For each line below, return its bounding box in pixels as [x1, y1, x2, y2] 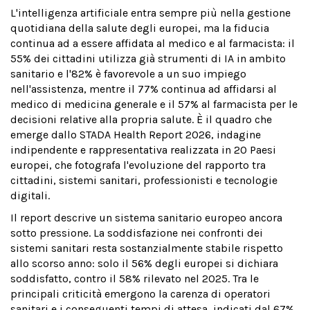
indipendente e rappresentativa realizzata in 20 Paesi [10, 143, 276, 157]
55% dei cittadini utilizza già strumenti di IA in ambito [10, 52, 286, 66]
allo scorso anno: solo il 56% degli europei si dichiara [10, 257, 278, 271]
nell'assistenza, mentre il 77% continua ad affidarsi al [10, 82, 277, 96]
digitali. [10, 189, 53, 203]
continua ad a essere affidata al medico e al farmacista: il [10, 37, 295, 51]
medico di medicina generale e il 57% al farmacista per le [10, 98, 298, 111]
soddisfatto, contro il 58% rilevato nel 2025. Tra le [10, 272, 259, 286]
